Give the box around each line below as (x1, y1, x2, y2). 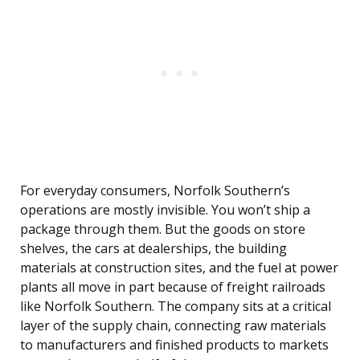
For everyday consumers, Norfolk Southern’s (20, 182, 290, 200)
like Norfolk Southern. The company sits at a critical (20, 297, 331, 316)
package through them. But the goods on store (20, 220, 305, 239)
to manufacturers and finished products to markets (20, 336, 329, 354)
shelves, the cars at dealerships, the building (20, 239, 287, 258)
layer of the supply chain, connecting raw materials (20, 317, 326, 335)
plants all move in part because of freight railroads (20, 278, 325, 297)
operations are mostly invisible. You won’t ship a (20, 201, 310, 219)
